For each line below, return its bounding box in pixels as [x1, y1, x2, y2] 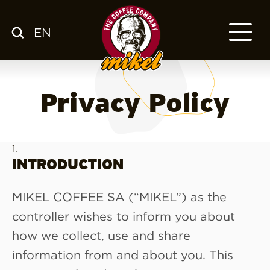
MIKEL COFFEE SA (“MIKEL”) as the [12, 189, 227, 203]
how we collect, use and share [12, 228, 190, 242]
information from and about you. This [12, 247, 233, 261]
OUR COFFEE [99, 78, 137, 84]
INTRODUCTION [12, 157, 124, 174]
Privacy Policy [40, 90, 230, 119]
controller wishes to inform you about [12, 209, 235, 222]
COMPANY [99, 87, 129, 93]
